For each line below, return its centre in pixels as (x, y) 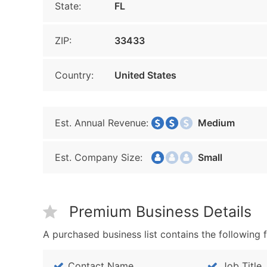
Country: (74, 75)
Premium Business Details (160, 212)
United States (145, 75)
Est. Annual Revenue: (102, 123)
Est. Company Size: (99, 157)
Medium (213, 123)
